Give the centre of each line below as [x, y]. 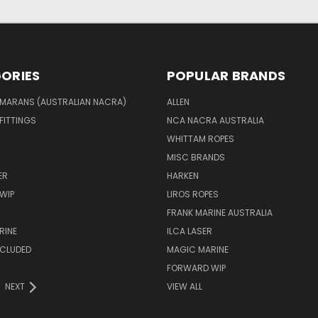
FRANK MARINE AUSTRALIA [219, 213]
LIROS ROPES [192, 194]
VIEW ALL [184, 286]
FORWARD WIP [196, 268]
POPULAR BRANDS [226, 76]
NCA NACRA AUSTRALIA [215, 120]
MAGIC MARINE [197, 250]
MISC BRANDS [196, 157]
